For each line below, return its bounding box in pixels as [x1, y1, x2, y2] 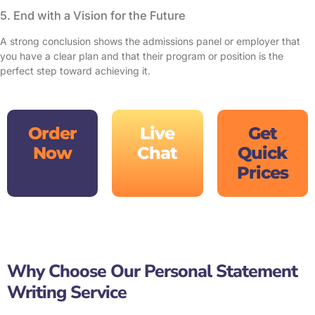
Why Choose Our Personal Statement [7, 259, 297, 283]
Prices [236, 162, 288, 183]
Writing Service [7, 280, 127, 304]
